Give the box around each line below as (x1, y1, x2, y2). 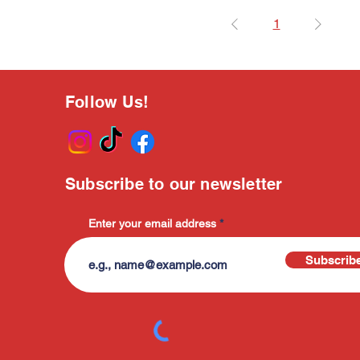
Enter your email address (88, 216, 216, 230)
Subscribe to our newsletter (65, 174, 283, 194)
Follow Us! (65, 92, 149, 112)
